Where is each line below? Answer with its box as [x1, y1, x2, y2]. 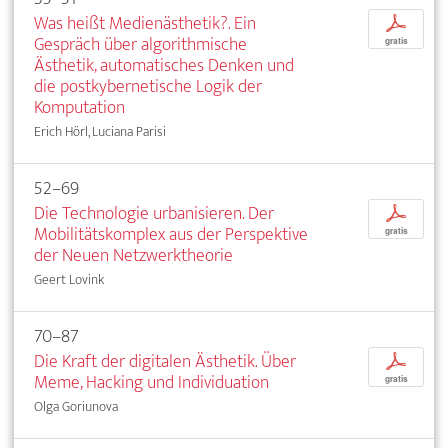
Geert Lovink [34, 268, 104, 292]
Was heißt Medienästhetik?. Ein [34, 8, 256, 40]
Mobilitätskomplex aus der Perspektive [34, 219, 308, 251]
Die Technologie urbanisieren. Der [34, 198, 274, 230]
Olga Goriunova [34, 395, 118, 419]
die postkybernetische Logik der [34, 71, 262, 103]
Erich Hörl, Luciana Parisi [34, 120, 166, 144]
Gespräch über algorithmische [34, 29, 247, 61]
